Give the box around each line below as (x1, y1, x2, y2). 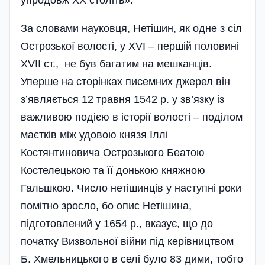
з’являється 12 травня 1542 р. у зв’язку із (21, 93, 224, 106)
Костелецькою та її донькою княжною (21, 164, 205, 177)
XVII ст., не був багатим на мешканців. (21, 58, 212, 70)
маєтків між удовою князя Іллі (21, 129, 168, 141)
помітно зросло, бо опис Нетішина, (21, 200, 192, 212)
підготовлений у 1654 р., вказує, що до (21, 218, 213, 230)
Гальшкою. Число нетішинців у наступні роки (21, 182, 241, 195)
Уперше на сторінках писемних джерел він (21, 76, 230, 88)
